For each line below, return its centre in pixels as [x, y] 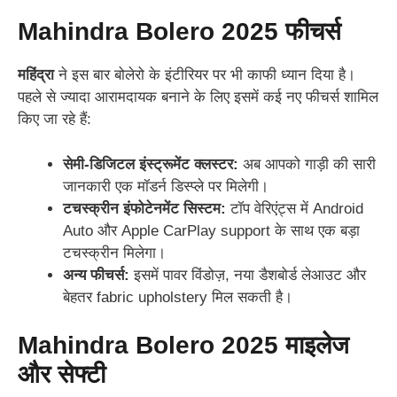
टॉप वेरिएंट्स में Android [295, 208]
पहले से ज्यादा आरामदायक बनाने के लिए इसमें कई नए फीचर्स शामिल [198, 97]
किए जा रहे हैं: [54, 120]
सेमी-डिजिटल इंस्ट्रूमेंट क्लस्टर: [151, 164]
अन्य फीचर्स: [96, 275]
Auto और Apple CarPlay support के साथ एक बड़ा [211, 230]
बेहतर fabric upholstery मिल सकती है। [178, 297]
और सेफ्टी [62, 375]
